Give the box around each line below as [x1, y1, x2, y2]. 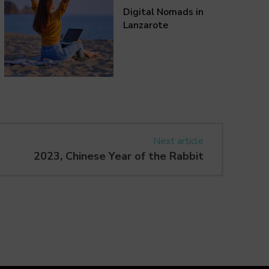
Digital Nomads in [123, 5, 204, 19]
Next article [153, 134, 204, 148]
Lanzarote [123, 19, 169, 32]
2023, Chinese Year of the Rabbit [33, 148, 204, 163]
